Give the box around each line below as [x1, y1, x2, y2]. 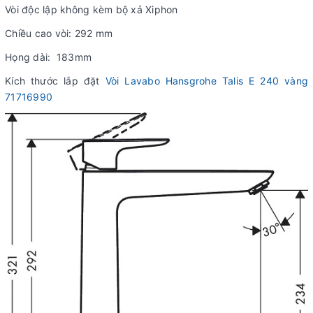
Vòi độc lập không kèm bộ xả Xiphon [5, 3, 178, 15]
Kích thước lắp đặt [5, 74, 105, 87]
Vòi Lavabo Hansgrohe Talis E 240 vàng [105, 74, 309, 87]
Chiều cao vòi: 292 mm [5, 27, 113, 39]
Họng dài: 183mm [5, 50, 92, 63]
